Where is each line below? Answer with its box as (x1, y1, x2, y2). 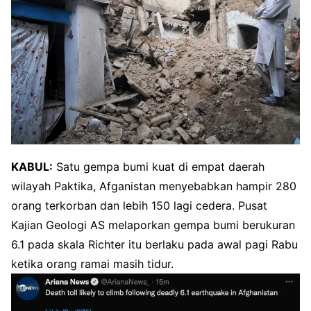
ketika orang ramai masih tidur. (11, 257, 174, 271)
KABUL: (11, 160, 53, 174)
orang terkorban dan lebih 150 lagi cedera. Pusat (11, 199, 267, 213)
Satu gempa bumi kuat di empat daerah (53, 160, 264, 174)
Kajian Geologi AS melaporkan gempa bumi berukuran (11, 218, 295, 233)
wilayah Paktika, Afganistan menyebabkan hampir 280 (11, 179, 296, 194)
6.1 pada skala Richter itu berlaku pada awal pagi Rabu (11, 237, 298, 252)
